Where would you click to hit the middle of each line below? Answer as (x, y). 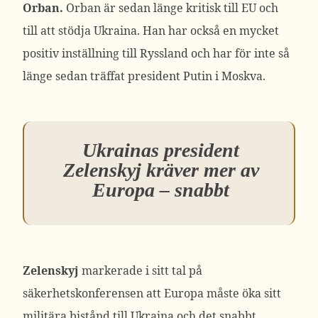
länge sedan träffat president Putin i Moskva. (144, 76)
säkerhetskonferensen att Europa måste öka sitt (152, 293)
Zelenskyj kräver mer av (161, 170)
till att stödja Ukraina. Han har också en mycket (151, 31)
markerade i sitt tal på (141, 270)
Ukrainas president (161, 150)
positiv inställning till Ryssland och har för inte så (156, 53)
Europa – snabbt (161, 190)
